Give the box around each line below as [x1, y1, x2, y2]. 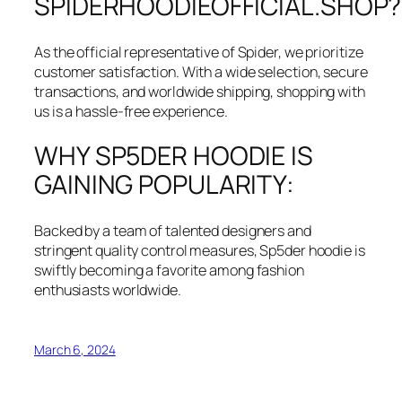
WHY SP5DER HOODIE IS [34, 138, 313, 174]
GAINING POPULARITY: [34, 167, 295, 203]
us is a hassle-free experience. [34, 100, 228, 121]
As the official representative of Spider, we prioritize [34, 41, 363, 62]
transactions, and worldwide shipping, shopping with [34, 81, 365, 101]
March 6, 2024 [34, 341, 116, 359]
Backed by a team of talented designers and [34, 220, 311, 240]
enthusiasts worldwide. [34, 279, 181, 300]
